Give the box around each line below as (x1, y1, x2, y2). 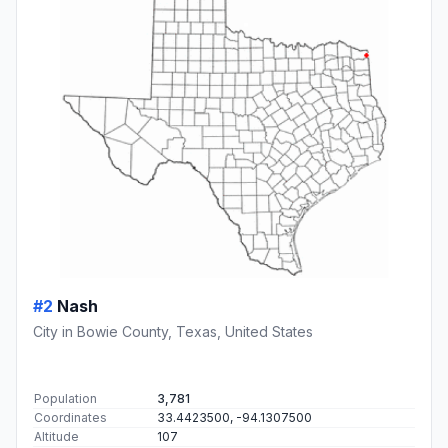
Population (34, 391, 97, 407)
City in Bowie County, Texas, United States (33, 323, 313, 341)
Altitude (34, 429, 79, 445)
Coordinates (34, 410, 107, 426)
